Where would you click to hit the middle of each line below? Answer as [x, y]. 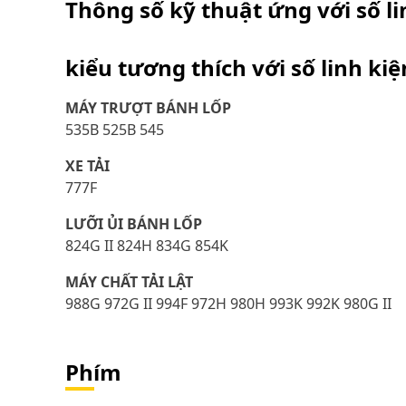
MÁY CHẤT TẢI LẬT [129, 282]
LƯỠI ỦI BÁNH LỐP [134, 224]
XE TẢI [87, 166]
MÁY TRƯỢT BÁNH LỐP [148, 108]
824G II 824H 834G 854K [147, 246]
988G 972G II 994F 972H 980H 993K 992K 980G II [228, 304]
